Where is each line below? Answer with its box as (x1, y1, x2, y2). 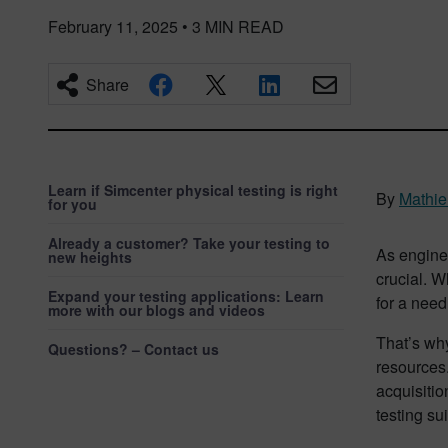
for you (48, 194, 97, 214)
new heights (48, 247, 132, 267)
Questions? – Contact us (48, 339, 219, 359)
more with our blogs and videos (48, 300, 265, 320)
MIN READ (205, 15, 284, 38)
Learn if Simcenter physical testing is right (48, 180, 338, 200)
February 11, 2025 (48, 15, 178, 38)
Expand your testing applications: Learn (48, 286, 324, 306)
